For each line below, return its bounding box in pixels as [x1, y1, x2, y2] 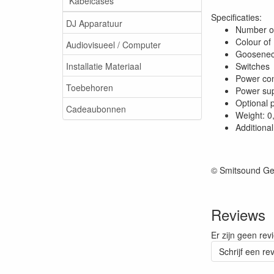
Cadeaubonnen [66, 102, 126, 115]
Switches [235, 60, 270, 72]
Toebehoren [66, 81, 113, 94]
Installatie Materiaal [66, 59, 141, 72]
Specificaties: [211, 11, 262, 23]
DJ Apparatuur [66, 17, 122, 29]
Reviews [211, 204, 265, 225]
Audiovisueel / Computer [66, 38, 161, 51]
